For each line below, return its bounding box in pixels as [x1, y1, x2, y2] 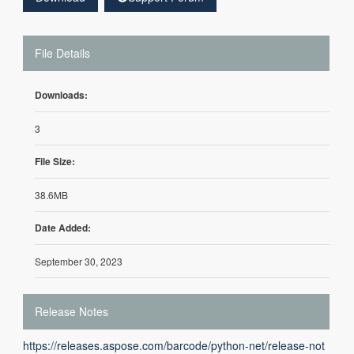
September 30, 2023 [35, 254, 122, 268]
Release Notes [35, 303, 108, 319]
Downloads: [35, 88, 88, 102]
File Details [35, 45, 90, 61]
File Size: [35, 154, 75, 168]
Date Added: [35, 220, 91, 235]
